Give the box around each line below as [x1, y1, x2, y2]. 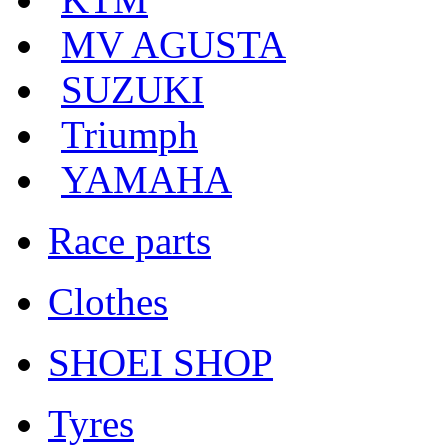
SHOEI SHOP [48, 340, 273, 384]
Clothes [48, 279, 168, 323]
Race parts [48, 218, 211, 262]
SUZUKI [61, 67, 204, 111]
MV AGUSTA [61, 22, 286, 66]
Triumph [61, 112, 198, 156]
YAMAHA [61, 157, 232, 201]
